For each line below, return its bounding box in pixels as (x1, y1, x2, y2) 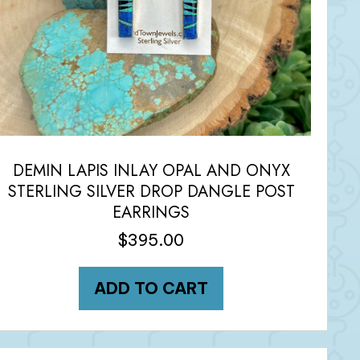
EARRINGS (112, 200, 190, 224)
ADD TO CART (94, 277, 209, 298)
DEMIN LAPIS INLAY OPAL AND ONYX (12, 158, 290, 182)
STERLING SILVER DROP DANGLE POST (7, 179, 295, 203)
